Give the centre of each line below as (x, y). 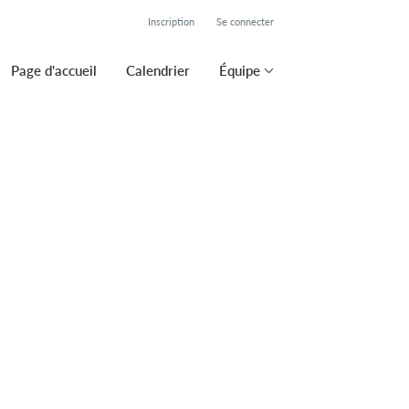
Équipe (240, 70)
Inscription (171, 21)
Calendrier (158, 70)
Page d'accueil (54, 70)
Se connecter (245, 21)
